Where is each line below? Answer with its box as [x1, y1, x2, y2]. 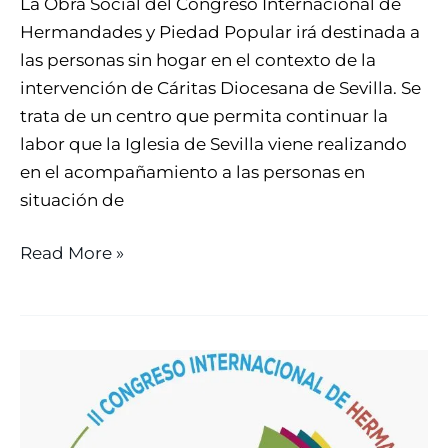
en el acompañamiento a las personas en [20, 161, 365, 182]
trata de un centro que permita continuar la [20, 105, 388, 126]
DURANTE [19, 409, 105, 430]
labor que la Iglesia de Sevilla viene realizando [20, 133, 407, 154]
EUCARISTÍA [19, 381, 121, 402]
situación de [20, 189, 124, 210]
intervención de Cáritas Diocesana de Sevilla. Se [20, 77, 421, 98]
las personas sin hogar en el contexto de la [20, 49, 376, 70]
